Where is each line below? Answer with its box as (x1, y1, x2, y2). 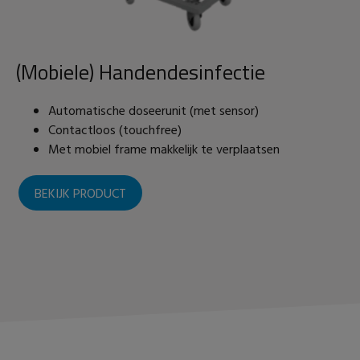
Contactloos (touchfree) (48, 121, 185, 142)
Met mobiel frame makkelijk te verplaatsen (48, 140, 280, 162)
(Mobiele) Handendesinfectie (16, 56, 265, 88)
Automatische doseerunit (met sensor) (48, 101, 259, 123)
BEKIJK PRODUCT (35, 184, 126, 206)
